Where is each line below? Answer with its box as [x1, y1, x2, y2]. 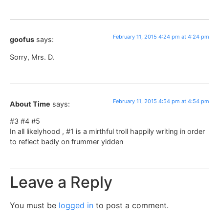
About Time [10, 99, 50, 108]
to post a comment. [93, 200, 169, 210]
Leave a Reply [10, 172, 112, 192]
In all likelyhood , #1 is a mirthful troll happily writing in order [10, 127, 205, 136]
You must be [10, 200, 59, 210]
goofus [10, 35, 34, 44]
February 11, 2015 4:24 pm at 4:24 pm [113, 33, 209, 41]
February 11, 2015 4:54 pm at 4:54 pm [113, 97, 209, 105]
